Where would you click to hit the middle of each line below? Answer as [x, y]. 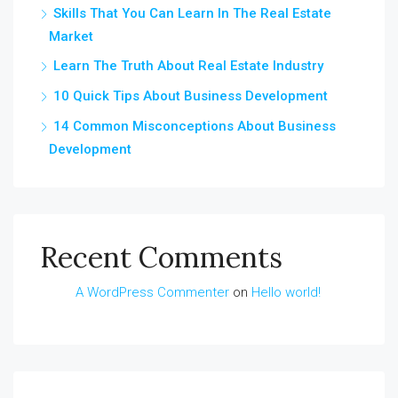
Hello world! [286, 292]
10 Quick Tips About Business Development [191, 96]
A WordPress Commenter [152, 292]
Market [71, 36]
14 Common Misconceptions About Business [195, 126]
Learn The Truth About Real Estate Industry [188, 66]
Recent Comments [161, 257]
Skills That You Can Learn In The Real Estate [192, 13]
